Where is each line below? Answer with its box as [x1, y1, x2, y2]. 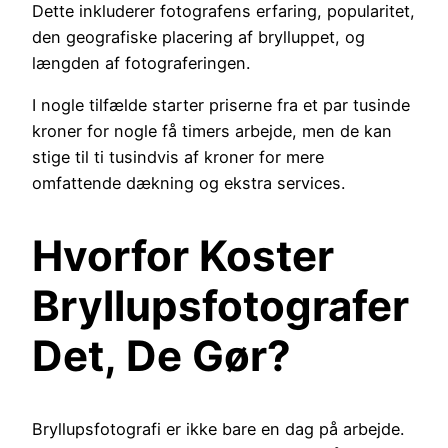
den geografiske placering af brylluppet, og [32, 26, 365, 47]
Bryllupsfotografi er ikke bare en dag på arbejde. [32, 418, 404, 439]
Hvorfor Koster [32, 229, 334, 281]
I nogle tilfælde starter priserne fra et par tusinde [32, 94, 410, 115]
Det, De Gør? [32, 329, 291, 381]
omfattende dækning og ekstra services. [32, 172, 345, 193]
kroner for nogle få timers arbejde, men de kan [32, 120, 392, 141]
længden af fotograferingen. [32, 52, 250, 73]
